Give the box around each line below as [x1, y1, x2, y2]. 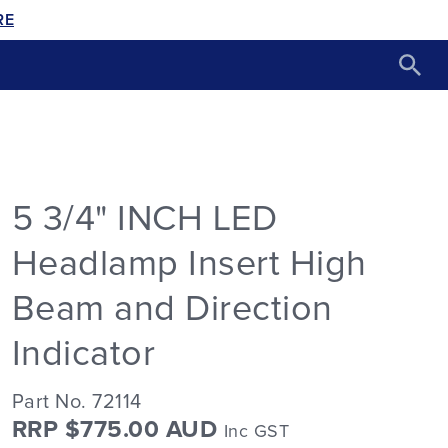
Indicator [11, 336, 156, 373]
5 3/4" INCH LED [11, 201, 278, 238]
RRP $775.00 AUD [11, 418, 224, 442]
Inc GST [223, 423, 290, 441]
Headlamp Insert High [11, 246, 367, 283]
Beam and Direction [11, 291, 333, 328]
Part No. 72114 [11, 392, 142, 412]
